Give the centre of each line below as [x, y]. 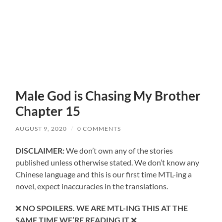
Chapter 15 [48, 111]
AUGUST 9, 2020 [41, 128]
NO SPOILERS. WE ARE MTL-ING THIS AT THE [105, 208]
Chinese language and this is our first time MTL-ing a [104, 174]
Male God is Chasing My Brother [108, 95]
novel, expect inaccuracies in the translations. [92, 186]
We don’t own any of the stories [120, 150]
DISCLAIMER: [41, 150]
